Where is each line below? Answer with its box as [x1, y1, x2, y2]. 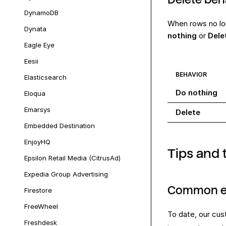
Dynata [24, 25, 46, 33]
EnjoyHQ [24, 138, 50, 146]
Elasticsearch [24, 73, 67, 81]
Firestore [24, 186, 52, 194]
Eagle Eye [24, 41, 54, 49]
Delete [176, 107, 200, 118]
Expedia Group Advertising [24, 170, 108, 178]
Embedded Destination [24, 122, 95, 130]
